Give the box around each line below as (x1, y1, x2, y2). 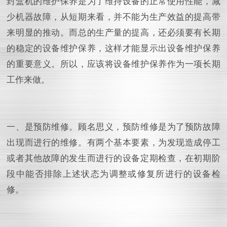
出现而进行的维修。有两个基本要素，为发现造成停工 (7, 137, 220, 147)
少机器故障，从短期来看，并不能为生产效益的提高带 (7, 12, 220, 22)
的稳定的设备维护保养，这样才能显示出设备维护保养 (7, 43, 220, 53)
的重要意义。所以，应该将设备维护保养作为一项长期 (7, 59, 220, 69)
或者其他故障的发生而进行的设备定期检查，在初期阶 (7, 153, 220, 163)
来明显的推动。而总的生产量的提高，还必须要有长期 (7, 27, 220, 37)
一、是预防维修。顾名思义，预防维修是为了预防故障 (7, 122, 220, 132)
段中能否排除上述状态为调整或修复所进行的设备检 (7, 169, 220, 179)
